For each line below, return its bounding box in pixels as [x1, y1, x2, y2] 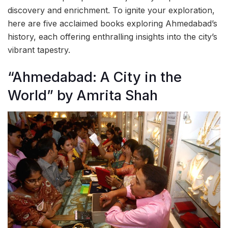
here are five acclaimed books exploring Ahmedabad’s [8, 18, 217, 29]
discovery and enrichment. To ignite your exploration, [8, 5, 215, 16]
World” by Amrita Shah [8, 87, 158, 104]
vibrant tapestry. [8, 45, 70, 55]
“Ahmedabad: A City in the [8, 68, 182, 85]
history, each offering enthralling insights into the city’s [8, 32, 217, 42]
